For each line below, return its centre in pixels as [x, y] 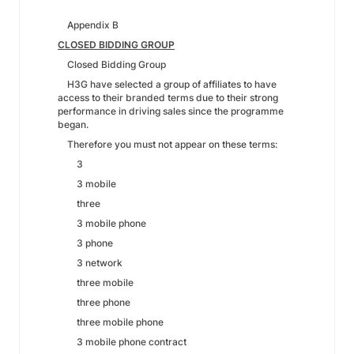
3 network [90, 263]
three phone [94, 302]
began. [73, 124]
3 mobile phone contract [122, 342]
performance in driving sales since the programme [171, 111]
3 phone [85, 243]
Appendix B [88, 25]
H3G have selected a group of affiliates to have [167, 84]
